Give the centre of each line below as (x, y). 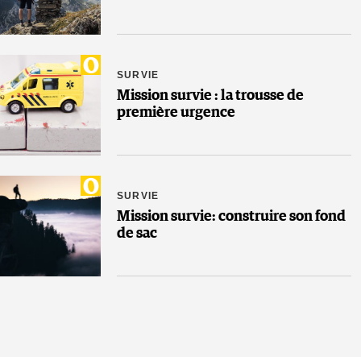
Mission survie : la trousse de (210, 96)
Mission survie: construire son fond (231, 217)
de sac (137, 234)
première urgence (176, 113)
